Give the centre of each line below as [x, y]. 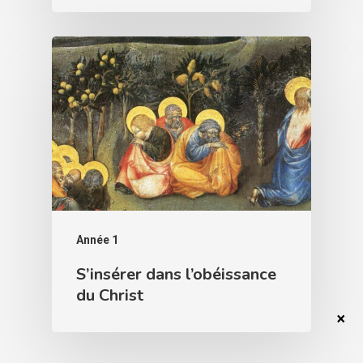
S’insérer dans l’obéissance [176, 274]
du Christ [110, 295]
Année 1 [97, 239]
